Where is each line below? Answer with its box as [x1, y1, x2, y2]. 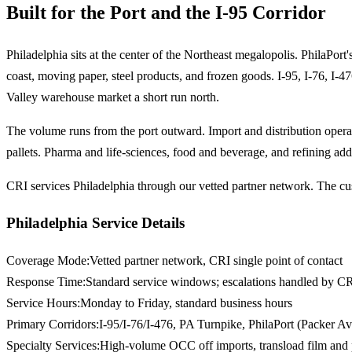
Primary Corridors [6, 317, 96, 332]
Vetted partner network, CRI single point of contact [90, 254, 343, 268]
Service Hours [6, 296, 77, 310]
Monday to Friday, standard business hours [80, 296, 292, 310]
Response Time [6, 275, 82, 289]
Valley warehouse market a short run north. [6, 90, 219, 104]
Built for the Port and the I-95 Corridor [6, 2, 326, 23]
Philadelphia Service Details [6, 214, 185, 232]
